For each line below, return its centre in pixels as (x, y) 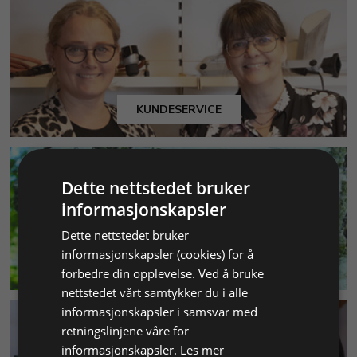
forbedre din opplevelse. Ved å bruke (163, 273)
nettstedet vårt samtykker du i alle (155, 292)
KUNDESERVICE (178, 110)
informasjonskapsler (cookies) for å (158, 254)
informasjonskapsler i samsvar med (160, 312)
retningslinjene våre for (126, 331)
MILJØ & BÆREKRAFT (178, 263)
